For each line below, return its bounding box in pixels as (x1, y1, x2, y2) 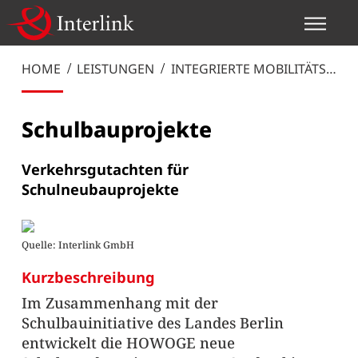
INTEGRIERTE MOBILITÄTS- (170, 60, 330, 78)
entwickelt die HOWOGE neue (21, 332, 235, 352)
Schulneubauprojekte (21, 178, 179, 199)
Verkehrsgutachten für (21, 158, 189, 179)
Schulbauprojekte (21, 115, 212, 145)
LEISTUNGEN (77, 60, 155, 78)
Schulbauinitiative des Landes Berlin (21, 312, 284, 332)
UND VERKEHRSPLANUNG (170, 78, 327, 96)
